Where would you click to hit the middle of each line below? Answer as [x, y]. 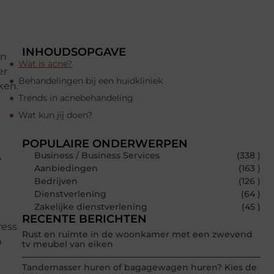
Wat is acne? [45, 64]
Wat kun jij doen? [55, 115]
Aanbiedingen [66, 168]
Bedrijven [56, 181]
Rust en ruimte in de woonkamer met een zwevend [137, 235]
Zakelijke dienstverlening [91, 207]
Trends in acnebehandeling [76, 98]
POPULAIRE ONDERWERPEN [105, 144]
